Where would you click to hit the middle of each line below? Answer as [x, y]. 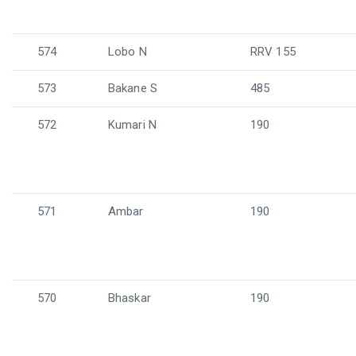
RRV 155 [273, 52]
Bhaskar [130, 298]
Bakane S [133, 88]
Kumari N [132, 125]
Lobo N [128, 52]
